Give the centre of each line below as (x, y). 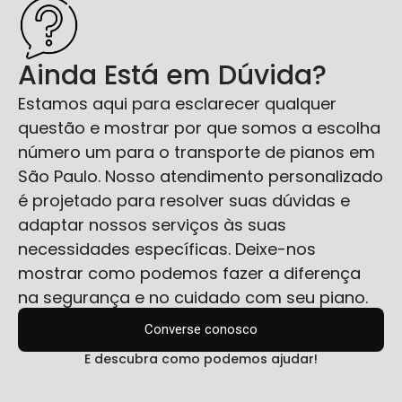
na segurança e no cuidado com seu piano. (195, 297)
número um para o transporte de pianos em (197, 152)
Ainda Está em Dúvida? (172, 75)
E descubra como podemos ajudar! (201, 359)
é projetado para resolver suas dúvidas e (184, 200)
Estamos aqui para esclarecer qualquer (177, 103)
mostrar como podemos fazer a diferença (189, 273)
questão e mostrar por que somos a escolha (199, 127)
